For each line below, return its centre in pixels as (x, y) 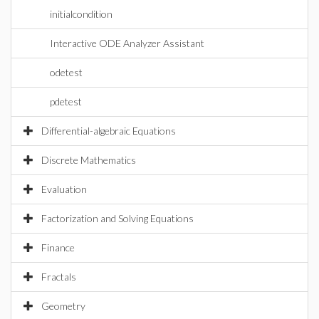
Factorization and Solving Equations (117, 218)
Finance (58, 247)
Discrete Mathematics (89, 160)
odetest (66, 72)
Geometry (63, 306)
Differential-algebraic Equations (109, 131)
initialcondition (81, 14)
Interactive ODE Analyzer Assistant (127, 43)
